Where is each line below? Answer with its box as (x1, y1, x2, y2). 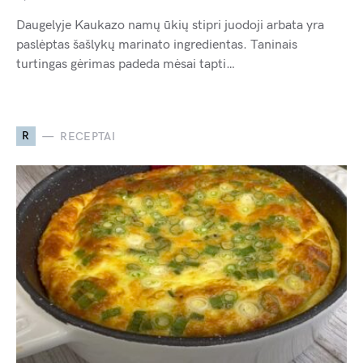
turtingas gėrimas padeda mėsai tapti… (16, 57, 235, 73)
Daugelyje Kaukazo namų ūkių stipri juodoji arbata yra (16, 18, 324, 34)
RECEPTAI (60, 129, 116, 143)
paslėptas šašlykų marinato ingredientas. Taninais (16, 37, 297, 53)
